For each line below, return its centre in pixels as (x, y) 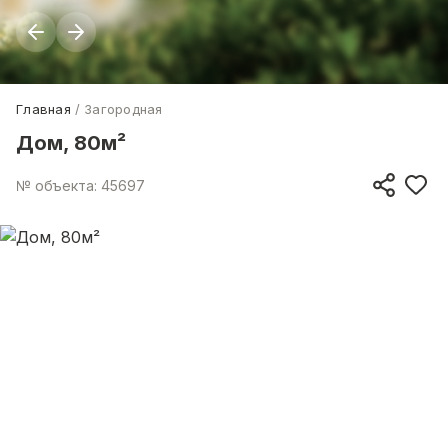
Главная (43, 109)
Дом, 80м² (71, 143)
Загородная (123, 109)
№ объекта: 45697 (80, 185)
